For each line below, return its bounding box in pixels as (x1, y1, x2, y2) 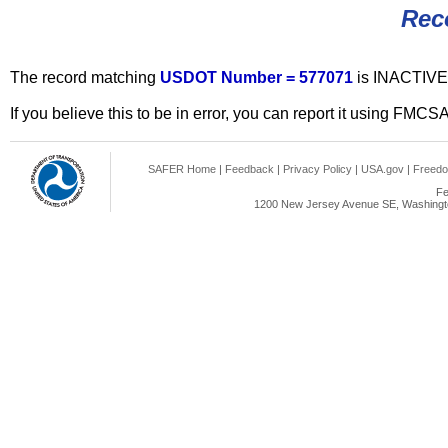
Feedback (225, 163, 274, 175)
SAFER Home (148, 163, 216, 175)
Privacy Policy (283, 163, 352, 175)
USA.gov (361, 163, 404, 175)
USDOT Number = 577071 (160, 69, 357, 86)
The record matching (10, 69, 160, 86)
